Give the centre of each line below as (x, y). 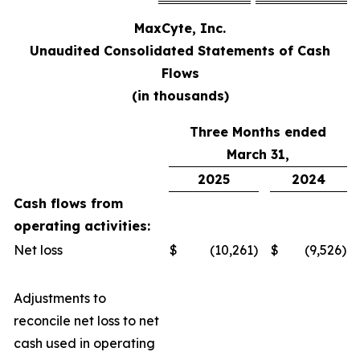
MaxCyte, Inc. (180, 28)
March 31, (258, 154)
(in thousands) (180, 96)
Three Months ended (258, 132)
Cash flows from (68, 203)
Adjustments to (60, 298)
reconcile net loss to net (86, 321)
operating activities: (82, 226)
